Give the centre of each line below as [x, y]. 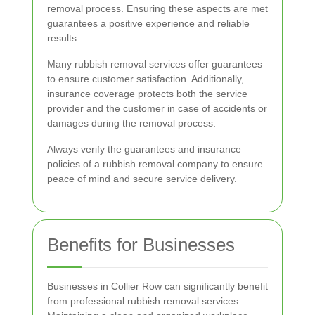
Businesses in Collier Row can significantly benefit [157, 286]
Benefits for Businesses [141, 245]
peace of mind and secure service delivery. [142, 179]
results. [63, 38]
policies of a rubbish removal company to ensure [155, 164]
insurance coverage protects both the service [147, 94]
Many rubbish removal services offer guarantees [155, 64]
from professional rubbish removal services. [144, 301]
